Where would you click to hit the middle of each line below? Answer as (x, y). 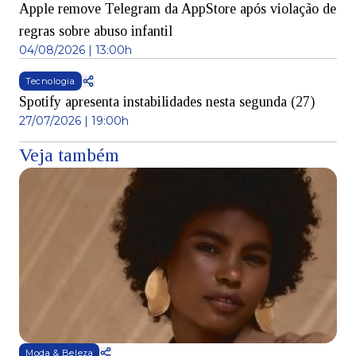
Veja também (69, 155)
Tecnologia (50, 81)
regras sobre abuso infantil (96, 31)
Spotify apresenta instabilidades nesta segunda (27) (167, 102)
